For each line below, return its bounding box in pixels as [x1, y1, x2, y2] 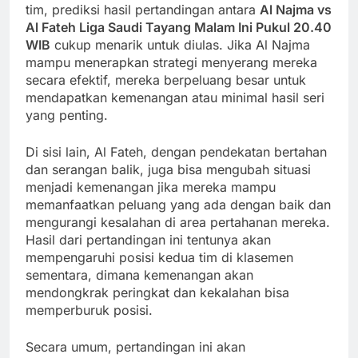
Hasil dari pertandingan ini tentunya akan [26, 232, 271, 249]
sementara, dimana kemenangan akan [26, 267, 253, 284]
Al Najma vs [260, 2, 332, 18]
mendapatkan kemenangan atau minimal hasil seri [26, 89, 324, 106]
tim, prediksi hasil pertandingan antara [26, 2, 260, 18]
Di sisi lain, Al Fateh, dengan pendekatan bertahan [26, 144, 327, 161]
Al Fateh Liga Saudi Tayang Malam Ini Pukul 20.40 [26, 19, 332, 36]
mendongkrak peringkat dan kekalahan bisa [26, 284, 289, 301]
